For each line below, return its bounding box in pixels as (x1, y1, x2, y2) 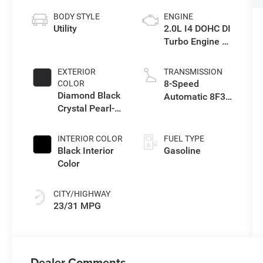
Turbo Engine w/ (163, 35, 232, 47)
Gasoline (163, 144, 201, 156)
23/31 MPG (53, 200, 102, 211)
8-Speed (163, 77, 199, 89)
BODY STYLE (53, 11, 100, 21)
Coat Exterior (58, 115, 113, 127)
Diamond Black (58, 89, 121, 101)
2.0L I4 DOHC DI (163, 22, 231, 34)
